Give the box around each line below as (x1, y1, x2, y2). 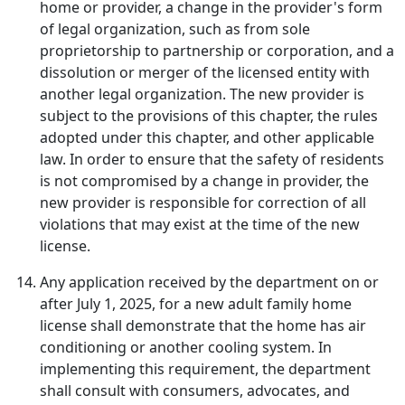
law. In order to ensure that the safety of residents (40, 149, 384, 169)
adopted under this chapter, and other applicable (40, 127, 374, 147)
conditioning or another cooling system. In (40, 337, 332, 357)
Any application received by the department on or (40, 272, 379, 292)
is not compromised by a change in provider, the (40, 171, 369, 191)
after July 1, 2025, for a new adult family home (40, 294, 352, 314)
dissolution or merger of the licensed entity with (40, 62, 370, 82)
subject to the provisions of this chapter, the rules (40, 106, 378, 126)
